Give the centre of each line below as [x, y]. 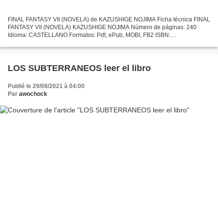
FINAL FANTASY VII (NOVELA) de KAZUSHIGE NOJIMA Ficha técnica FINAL [109, 20]
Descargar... [24, 51]
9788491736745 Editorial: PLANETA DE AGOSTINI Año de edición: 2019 [104, 43]
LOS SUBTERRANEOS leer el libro [79, 68]
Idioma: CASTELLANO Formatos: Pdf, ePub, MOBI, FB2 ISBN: [89, 35]
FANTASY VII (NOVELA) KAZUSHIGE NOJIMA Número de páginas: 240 [102, 27]
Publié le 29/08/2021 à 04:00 [46, 86]
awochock [33, 94]
